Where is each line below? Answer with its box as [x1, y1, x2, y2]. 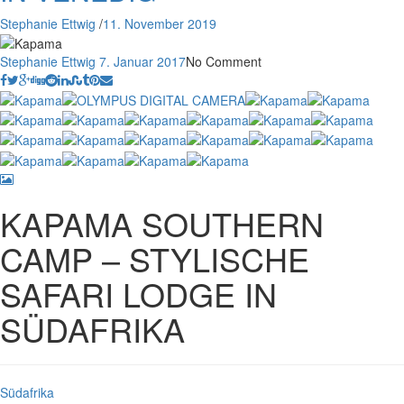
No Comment [186, 52, 262, 71]
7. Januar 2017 [99, 52, 186, 71]
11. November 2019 [103, 14, 216, 32]
